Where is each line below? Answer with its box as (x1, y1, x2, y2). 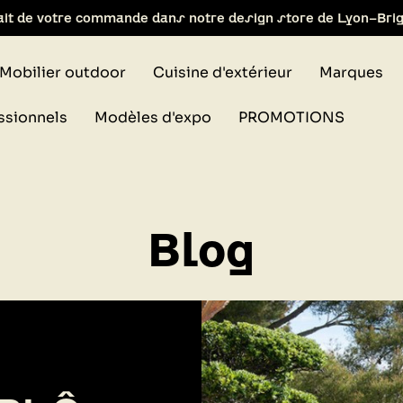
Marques (319, 63, 384, 82)
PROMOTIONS (237, 108, 345, 127)
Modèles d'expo (94, 108, 211, 127)
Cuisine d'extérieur (153, 63, 293, 82)
